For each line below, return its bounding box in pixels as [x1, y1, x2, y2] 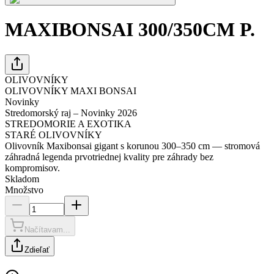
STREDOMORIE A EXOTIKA [5, 118, 131, 129]
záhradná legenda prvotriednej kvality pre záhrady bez [5, 151, 213, 162]
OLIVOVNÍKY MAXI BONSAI [5, 85, 136, 96]
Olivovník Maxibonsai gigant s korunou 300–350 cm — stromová [5, 140, 260, 151]
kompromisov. [5, 162, 60, 173]
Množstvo [5, 184, 43, 195]
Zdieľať [24, 245, 50, 254]
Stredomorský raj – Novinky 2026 [5, 107, 137, 118]
